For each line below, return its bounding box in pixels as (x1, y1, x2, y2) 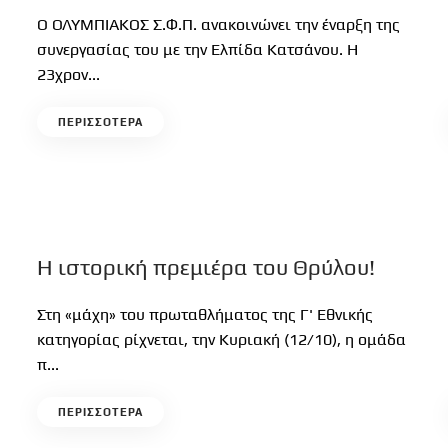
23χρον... (37, 65, 101, 84)
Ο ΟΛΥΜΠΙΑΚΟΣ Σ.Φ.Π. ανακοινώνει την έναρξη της (37, 15, 401, 34)
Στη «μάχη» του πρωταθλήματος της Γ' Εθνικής (37, 305, 374, 324)
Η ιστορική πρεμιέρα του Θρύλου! (37, 254, 376, 280)
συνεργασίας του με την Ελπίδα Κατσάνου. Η (37, 40, 359, 59)
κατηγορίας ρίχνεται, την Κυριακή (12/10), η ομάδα (37, 330, 407, 349)
